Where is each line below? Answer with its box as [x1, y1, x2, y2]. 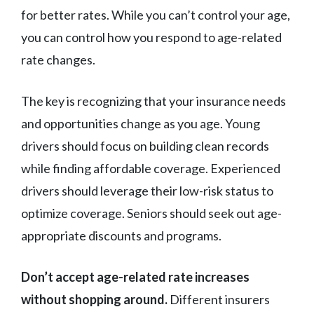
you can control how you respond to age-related [21, 29, 282, 46]
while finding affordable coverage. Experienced [21, 161, 280, 177]
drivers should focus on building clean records [21, 138, 269, 154]
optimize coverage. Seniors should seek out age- [21, 205, 282, 221]
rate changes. [21, 52, 95, 68]
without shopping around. [21, 292, 168, 308]
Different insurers [168, 292, 270, 308]
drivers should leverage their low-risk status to [21, 183, 273, 199]
